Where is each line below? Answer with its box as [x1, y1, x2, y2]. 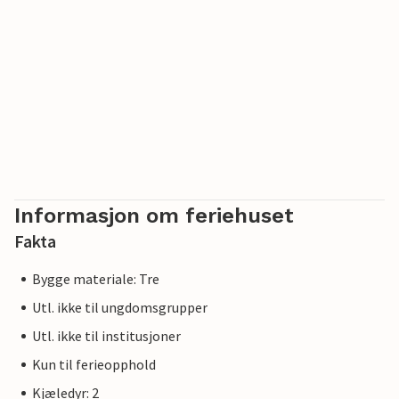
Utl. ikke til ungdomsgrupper [32, 298, 208, 317]
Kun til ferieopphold [32, 355, 156, 374]
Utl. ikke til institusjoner [32, 327, 181, 346]
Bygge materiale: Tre [32, 270, 159, 289]
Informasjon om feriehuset [14, 203, 294, 229]
